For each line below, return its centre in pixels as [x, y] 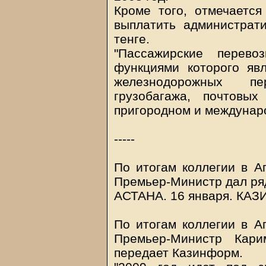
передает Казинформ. [178, 253]
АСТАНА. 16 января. [175, 196]
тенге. [132, 39]
